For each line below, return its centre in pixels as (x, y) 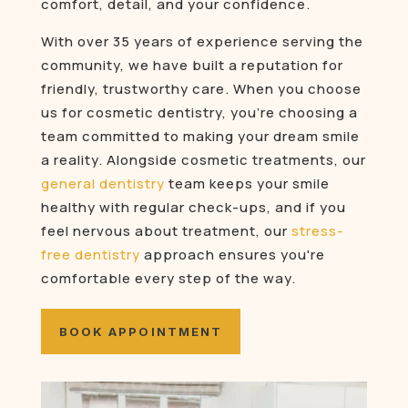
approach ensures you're (232, 255)
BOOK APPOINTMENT (141, 332)
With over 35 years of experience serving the (202, 42)
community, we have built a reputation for (192, 66)
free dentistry (90, 255)
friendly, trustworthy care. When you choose (201, 89)
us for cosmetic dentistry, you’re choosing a (199, 113)
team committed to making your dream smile (200, 137)
